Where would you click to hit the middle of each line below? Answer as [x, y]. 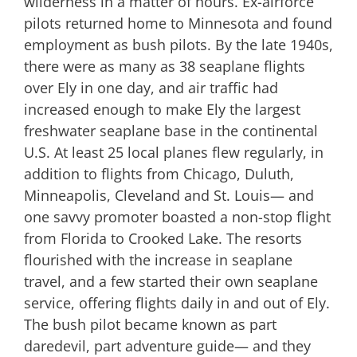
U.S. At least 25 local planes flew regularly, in [174, 152]
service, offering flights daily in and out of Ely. [177, 302]
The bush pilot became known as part [150, 324]
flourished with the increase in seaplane [158, 259]
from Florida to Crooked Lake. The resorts [163, 238]
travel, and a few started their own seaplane [171, 281]
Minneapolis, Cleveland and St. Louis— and [169, 195]
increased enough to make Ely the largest [162, 109]
